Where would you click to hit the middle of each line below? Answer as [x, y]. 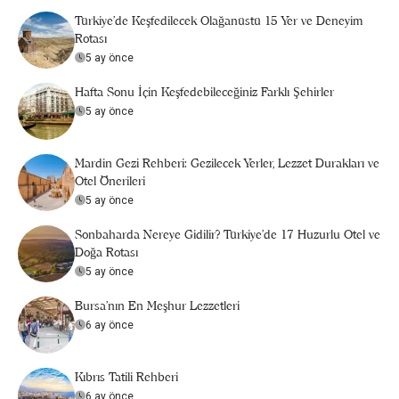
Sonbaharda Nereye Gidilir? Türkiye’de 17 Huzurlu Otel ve [228, 234]
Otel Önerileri [110, 181]
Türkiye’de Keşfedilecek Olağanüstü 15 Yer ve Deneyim [219, 20]
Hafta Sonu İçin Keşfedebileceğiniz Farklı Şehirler [204, 92]
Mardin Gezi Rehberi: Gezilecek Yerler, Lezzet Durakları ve [227, 163]
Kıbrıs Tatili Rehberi [126, 377]
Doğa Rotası [106, 252]
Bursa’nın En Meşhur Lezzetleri [157, 305]
